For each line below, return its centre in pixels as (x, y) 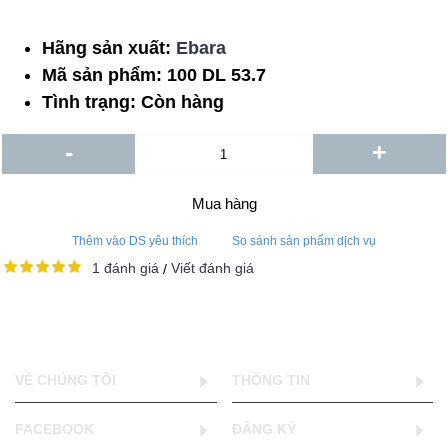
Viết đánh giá (212, 268)
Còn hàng (182, 102)
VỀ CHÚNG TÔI (65, 380)
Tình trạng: (91, 102)
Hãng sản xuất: (109, 48)
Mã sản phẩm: (104, 75)
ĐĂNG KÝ (263, 429)
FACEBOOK (54, 429)
